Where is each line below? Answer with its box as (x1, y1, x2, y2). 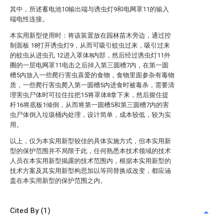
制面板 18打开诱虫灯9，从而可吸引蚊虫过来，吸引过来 (10, 42, 170, 49)
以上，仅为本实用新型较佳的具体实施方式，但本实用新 (10, 137, 171, 145)
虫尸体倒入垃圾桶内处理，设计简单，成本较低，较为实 (10, 111, 171, 118)
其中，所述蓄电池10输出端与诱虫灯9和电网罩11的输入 (10, 5, 169, 13)
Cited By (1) (10, 206, 51, 215)
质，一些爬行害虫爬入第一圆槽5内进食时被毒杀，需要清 (10, 81, 174, 89)
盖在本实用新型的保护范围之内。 (10, 177, 107, 184)
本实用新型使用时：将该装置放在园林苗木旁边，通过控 (10, 32, 171, 39)
